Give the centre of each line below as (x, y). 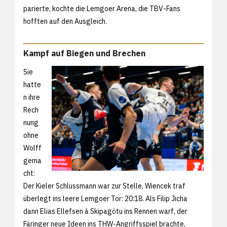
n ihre (32, 97)
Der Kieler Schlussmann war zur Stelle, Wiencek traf (104, 186)
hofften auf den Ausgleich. (65, 21)
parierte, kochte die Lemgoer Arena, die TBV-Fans (102, 8)
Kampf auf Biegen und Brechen (84, 53)
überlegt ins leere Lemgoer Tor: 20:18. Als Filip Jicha (105, 198)
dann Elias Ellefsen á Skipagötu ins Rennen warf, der (105, 211)
